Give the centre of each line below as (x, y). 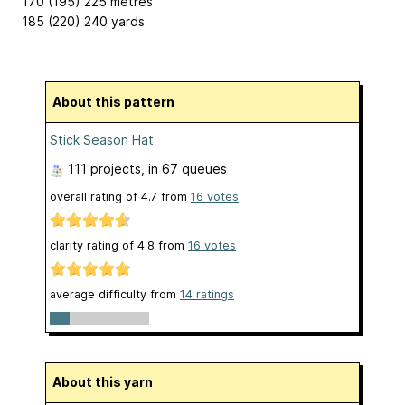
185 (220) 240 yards (83, 21)
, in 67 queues (184, 168)
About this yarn (107, 382)
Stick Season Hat (102, 139)
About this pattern (118, 101)
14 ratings (207, 295)
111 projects (104, 168)
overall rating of (95, 196)
